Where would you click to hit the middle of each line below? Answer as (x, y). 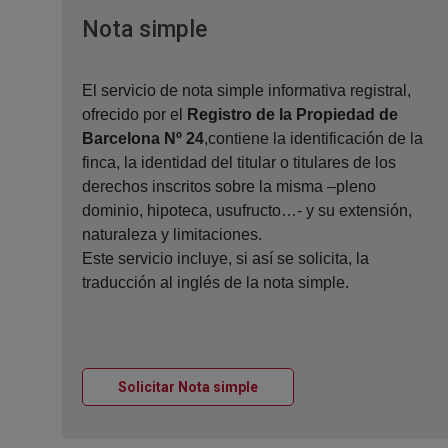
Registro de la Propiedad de (292, 115)
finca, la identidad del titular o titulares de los (239, 163)
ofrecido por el (134, 115)
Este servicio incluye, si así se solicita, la (225, 259)
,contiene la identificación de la (313, 139)
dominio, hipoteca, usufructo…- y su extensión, (247, 211)
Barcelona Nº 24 (143, 139)
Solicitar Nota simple (188, 387)
